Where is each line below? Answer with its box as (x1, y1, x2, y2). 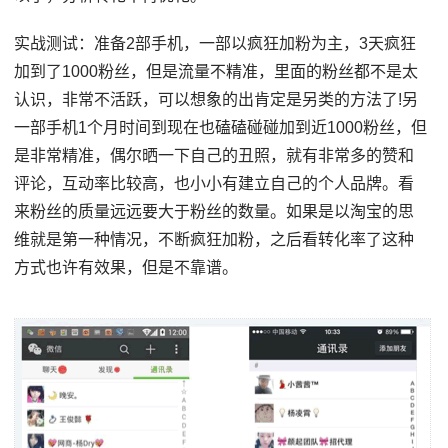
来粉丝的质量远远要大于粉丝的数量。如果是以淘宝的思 (14, 202, 415, 220)
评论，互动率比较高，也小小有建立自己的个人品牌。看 (14, 174, 415, 192)
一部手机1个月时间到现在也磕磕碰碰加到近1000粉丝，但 (14, 118, 428, 136)
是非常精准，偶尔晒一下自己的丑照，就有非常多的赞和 (14, 146, 415, 164)
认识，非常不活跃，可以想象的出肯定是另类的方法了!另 (14, 90, 419, 108)
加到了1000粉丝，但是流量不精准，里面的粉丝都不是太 (14, 62, 419, 80)
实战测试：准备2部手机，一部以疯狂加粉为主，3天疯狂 (14, 34, 417, 52)
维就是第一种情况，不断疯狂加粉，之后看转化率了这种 (14, 230, 415, 248)
